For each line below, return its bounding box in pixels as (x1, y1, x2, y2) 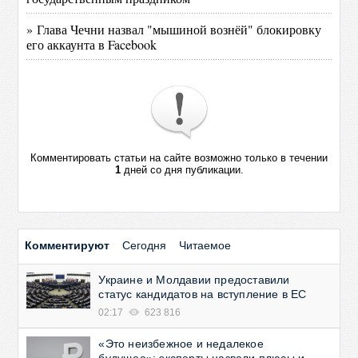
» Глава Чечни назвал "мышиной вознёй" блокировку (26, 21, 322, 38)
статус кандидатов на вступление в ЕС (98, 288, 307, 300)
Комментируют (25, 239, 110, 252)
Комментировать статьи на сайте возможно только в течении (30, 152, 328, 164)
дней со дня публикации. (120, 164, 244, 176)
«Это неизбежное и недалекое (98, 337, 264, 350)
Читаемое (179, 239, 232, 252)
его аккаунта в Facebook (26, 36, 157, 53)
